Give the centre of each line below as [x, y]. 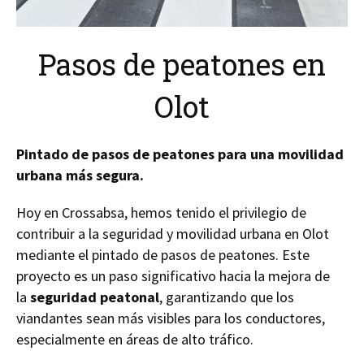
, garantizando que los [227, 297]
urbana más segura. [80, 175]
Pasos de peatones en [182, 64]
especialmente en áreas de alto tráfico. [135, 339]
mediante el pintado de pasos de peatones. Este [163, 255]
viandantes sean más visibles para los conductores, [171, 318]
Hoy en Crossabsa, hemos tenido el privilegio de [161, 212]
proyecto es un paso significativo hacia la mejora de [173, 276]
